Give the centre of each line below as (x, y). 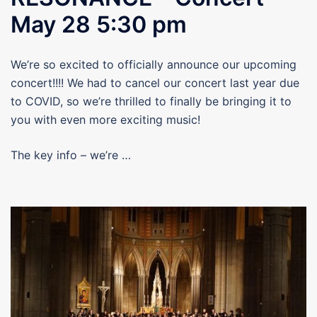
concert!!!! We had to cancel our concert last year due (155, 83)
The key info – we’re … (71, 155)
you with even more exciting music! (105, 120)
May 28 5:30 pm (99, 25)
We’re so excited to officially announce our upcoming (154, 65)
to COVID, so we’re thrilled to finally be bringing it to (151, 102)
